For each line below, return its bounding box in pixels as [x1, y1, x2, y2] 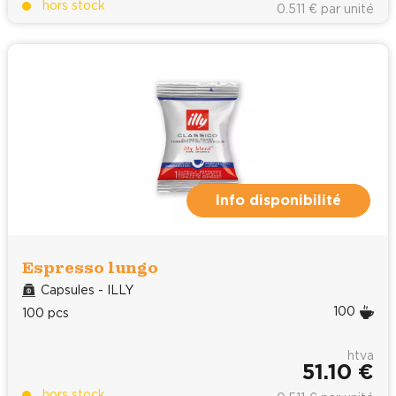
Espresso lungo [22, 255, 158, 279]
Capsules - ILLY [41, 284, 134, 297]
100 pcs [22, 307, 69, 320]
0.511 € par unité [277, 3, 374, 16]
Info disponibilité [216, 193, 341, 208]
